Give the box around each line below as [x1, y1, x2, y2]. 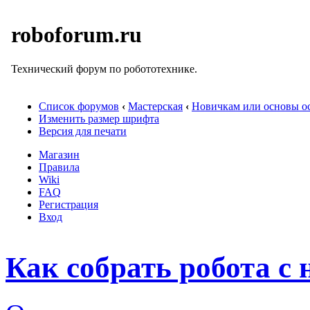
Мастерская [128, 100, 183, 112]
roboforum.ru [11, 22, 142, 48]
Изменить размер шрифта [39, 113, 159, 125]
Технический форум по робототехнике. [11, 62, 197, 75]
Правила [39, 161, 80, 173]
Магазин [39, 149, 80, 161]
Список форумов [39, 100, 119, 112]
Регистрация [39, 199, 98, 210]
